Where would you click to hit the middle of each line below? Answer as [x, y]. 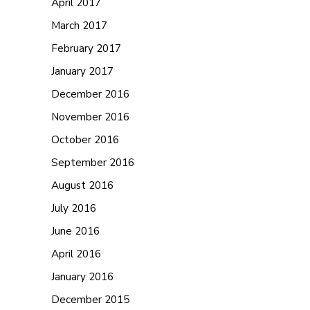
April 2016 [76, 254]
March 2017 [79, 25]
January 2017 [82, 71]
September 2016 [93, 162]
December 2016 [90, 94]
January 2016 [82, 276]
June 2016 [75, 231]
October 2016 [85, 139]
